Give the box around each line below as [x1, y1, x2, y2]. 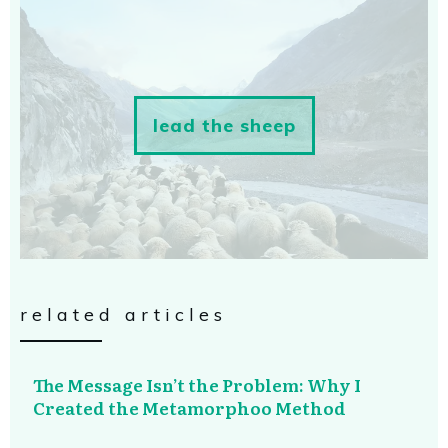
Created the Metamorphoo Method [33, 394, 346, 420]
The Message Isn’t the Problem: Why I [33, 371, 361, 397]
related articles [20, 302, 227, 326]
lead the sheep [152, 113, 296, 137]
